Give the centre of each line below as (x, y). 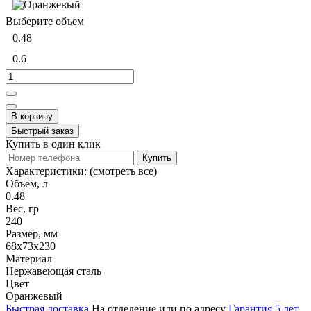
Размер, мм (32, 233)
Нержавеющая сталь (53, 271)
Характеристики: (46, 171)
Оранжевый (34, 296)
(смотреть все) (123, 171)
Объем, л (27, 183)
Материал (29, 258)
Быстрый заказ (42, 131)
